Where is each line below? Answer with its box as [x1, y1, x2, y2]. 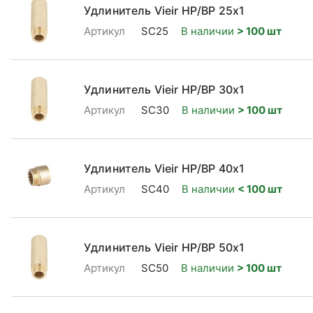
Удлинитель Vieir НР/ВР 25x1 [84, 3, 245, 17]
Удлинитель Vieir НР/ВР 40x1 [84, 161, 245, 175]
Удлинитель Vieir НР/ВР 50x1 [84, 240, 245, 254]
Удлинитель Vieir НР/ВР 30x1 [84, 82, 245, 96]
